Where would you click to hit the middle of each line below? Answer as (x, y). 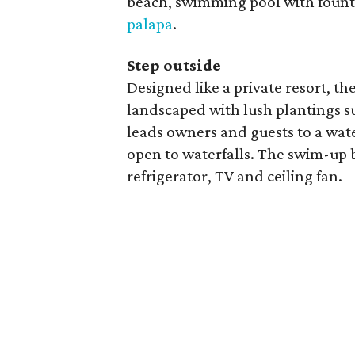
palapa (150, 24)
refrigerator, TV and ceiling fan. (235, 176)
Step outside (174, 65)
